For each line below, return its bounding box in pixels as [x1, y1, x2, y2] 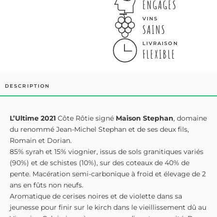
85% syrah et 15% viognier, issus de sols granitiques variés [10, 147, 203, 156]
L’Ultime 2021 [10, 113, 56, 123]
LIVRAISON [142, 40, 178, 47]
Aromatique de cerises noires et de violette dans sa [10, 191, 182, 201]
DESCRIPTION [5, 82, 50, 89]
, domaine [173, 113, 207, 123]
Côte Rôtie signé [56, 113, 116, 123]
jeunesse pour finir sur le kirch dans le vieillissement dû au [10, 202, 206, 212]
